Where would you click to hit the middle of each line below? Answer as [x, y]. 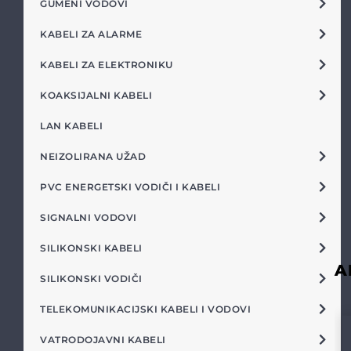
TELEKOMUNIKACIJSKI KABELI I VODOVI [145, 309]
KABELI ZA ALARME [91, 34]
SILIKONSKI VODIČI [91, 279]
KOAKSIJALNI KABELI [96, 95]
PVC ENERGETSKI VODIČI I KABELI [130, 187]
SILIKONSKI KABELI [91, 248]
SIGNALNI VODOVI [89, 217]
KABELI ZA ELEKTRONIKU [107, 65]
